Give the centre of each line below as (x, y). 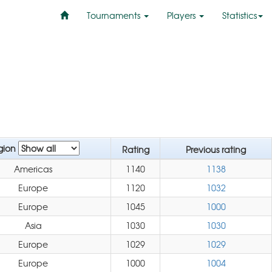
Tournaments (115, 15)
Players (182, 15)
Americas (33, 169)
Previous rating (216, 149)
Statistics (240, 15)
